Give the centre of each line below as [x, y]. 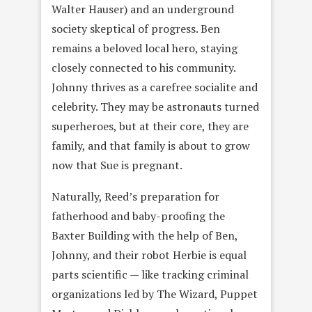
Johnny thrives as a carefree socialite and [155, 87]
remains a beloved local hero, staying [145, 48]
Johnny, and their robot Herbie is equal [149, 255]
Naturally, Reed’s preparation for [135, 196]
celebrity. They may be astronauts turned [155, 106]
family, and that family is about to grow [151, 145]
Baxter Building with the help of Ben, [145, 235]
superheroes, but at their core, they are [150, 126]
